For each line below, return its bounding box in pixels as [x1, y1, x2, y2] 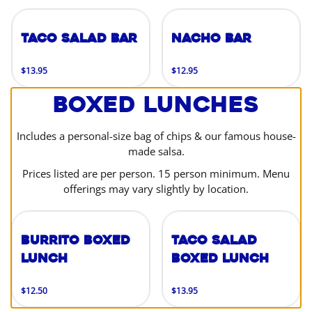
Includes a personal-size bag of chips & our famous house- [16, 129, 296, 143]
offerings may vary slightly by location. [63, 182, 249, 196]
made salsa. [127, 144, 185, 158]
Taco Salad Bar [21, 30, 137, 47]
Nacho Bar [171, 30, 251, 47]
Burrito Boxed [21, 232, 130, 249]
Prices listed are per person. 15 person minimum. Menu [22, 166, 290, 180]
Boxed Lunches [53, 90, 259, 119]
